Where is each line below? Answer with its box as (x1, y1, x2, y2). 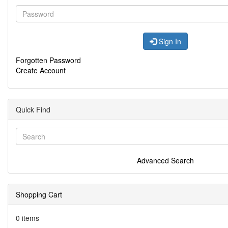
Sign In (157, 36, 181, 46)
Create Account (16, 65, 66, 75)
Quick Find (16, 104, 50, 115)
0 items (16, 213, 39, 223)
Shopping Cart (16, 189, 62, 199)
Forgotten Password (16, 55, 81, 65)
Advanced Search (137, 155, 194, 165)
